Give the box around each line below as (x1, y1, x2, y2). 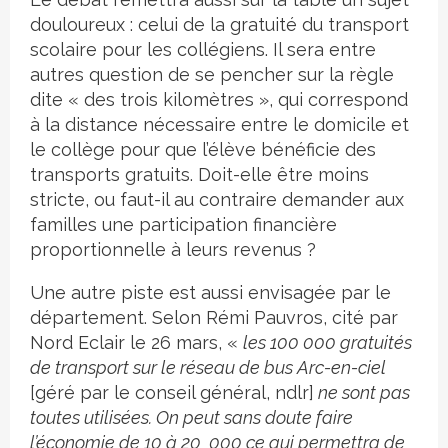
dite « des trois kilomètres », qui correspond (30, 89, 408, 111)
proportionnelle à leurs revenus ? (30, 239, 316, 261)
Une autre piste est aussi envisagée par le (30, 282, 391, 304)
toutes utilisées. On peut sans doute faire (30, 407, 353, 429)
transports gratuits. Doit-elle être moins (30, 164, 369, 186)
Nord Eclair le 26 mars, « (30, 332, 243, 354)
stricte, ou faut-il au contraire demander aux (30, 189, 404, 211)
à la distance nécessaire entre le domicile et (30, 114, 409, 136)
